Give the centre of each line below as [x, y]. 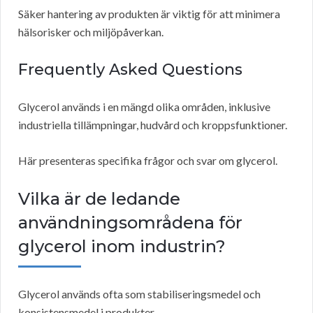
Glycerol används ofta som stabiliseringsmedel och [139, 294]
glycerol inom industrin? [122, 247]
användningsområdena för [130, 223]
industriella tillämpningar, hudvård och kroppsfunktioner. [153, 125]
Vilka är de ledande [99, 199]
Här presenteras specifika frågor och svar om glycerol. [148, 161]
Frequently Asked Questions [130, 70]
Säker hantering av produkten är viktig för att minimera [149, 14]
